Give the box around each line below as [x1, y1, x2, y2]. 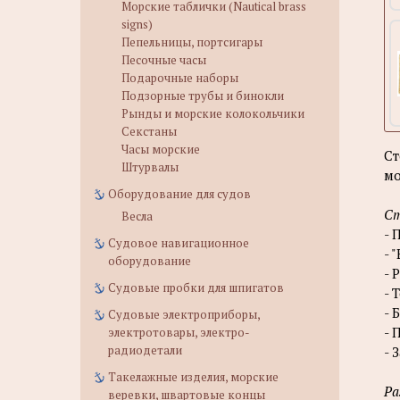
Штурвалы [121, 159, 179, 175]
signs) [121, 16, 153, 32]
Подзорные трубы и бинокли [121, 87, 284, 104]
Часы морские [121, 141, 200, 157]
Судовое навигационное [108, 235, 249, 251]
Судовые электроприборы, [108, 306, 260, 322]
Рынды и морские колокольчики [121, 105, 304, 121]
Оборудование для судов [108, 186, 251, 202]
